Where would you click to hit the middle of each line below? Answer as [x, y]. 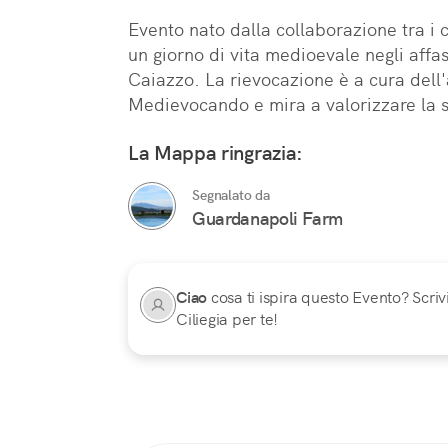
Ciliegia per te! [227, 320]
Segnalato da [231, 195]
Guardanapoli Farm [268, 219]
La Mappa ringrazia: [215, 153]
